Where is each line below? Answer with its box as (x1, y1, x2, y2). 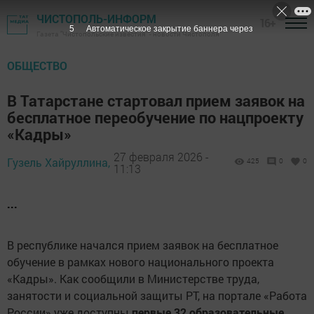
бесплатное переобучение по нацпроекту (7, 107, 303, 128)
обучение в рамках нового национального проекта (7, 254, 274, 269)
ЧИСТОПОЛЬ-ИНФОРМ (36, 11, 156, 26)
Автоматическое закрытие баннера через (86, 24, 253, 34)
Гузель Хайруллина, (7, 155, 110, 170)
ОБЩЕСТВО (7, 58, 67, 73)
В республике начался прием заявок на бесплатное (7, 238, 278, 252)
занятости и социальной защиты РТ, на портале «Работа (7, 288, 307, 303)
